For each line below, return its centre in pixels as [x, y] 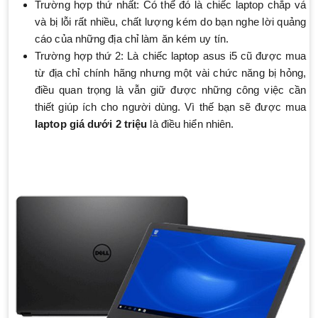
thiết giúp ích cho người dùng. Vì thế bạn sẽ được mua [170, 107]
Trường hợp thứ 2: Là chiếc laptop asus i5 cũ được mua [170, 56]
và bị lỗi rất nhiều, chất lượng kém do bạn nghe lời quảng [170, 22]
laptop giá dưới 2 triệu [93, 124]
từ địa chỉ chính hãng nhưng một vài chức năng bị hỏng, [170, 73]
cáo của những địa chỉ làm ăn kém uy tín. [132, 39]
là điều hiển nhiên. [192, 124]
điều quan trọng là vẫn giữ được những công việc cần [170, 90]
